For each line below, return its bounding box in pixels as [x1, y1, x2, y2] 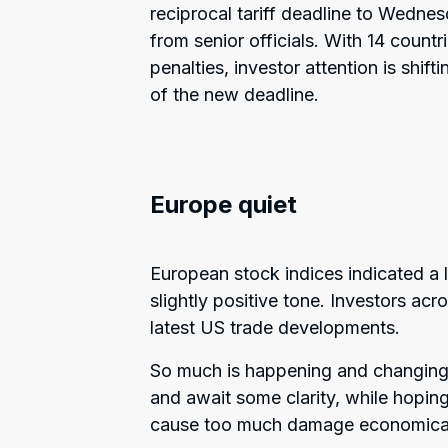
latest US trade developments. [150, 316, 400, 338]
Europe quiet [150, 189, 297, 219]
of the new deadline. [150, 83, 319, 105]
